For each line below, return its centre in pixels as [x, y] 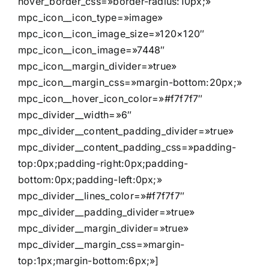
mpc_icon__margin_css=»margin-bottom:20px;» [130, 83]
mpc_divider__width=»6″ [75, 115]
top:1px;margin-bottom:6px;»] [89, 261]
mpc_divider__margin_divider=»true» [104, 228]
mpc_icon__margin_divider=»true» [98, 66]
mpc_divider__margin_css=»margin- [101, 245]
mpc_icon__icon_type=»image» [91, 18]
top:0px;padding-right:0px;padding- [103, 164]
